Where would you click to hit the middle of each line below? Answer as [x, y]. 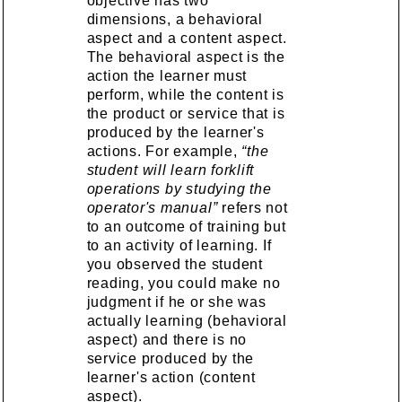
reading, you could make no [184, 283]
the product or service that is [186, 113]
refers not [253, 207]
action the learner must [167, 75]
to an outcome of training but [186, 226]
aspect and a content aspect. [187, 38]
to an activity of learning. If [179, 245]
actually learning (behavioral [187, 320]
